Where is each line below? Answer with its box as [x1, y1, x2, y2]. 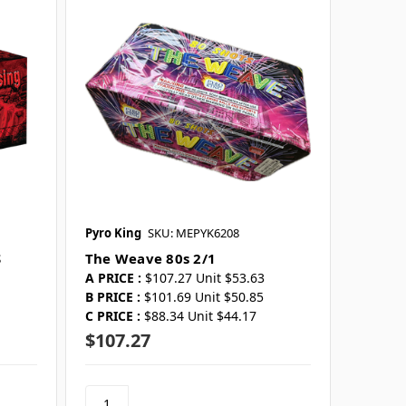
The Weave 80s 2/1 [84, 249, 217, 268]
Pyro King [84, 225, 141, 242]
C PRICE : [84, 307, 140, 325]
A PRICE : [84, 269, 141, 287]
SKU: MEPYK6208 [147, 225, 239, 242]
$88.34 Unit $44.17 [143, 307, 256, 325]
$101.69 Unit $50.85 [143, 288, 264, 306]
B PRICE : [84, 288, 140, 306]
